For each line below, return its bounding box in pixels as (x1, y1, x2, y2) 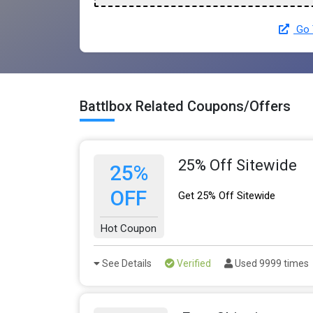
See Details (100, 258, 152, 270)
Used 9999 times (233, 258, 309, 270)
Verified (175, 258, 211, 270)
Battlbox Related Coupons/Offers (80, 98, 291, 115)
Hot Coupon (101, 222, 157, 235)
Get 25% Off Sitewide (177, 189, 275, 203)
